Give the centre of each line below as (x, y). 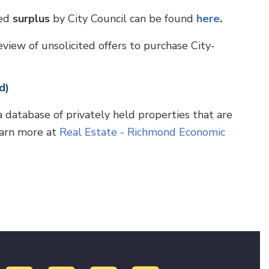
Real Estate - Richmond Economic (142, 132)
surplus (31, 19)
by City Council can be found (123, 19)
